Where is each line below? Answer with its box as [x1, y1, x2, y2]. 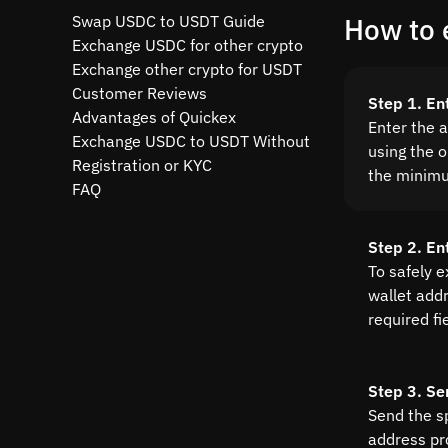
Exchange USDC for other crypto [72, 35, 303, 55]
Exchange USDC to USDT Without [72, 131, 310, 151]
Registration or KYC [72, 155, 212, 175]
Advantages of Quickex [72, 107, 236, 127]
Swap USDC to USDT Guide [72, 11, 265, 31]
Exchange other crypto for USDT [72, 59, 302, 79]
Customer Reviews [72, 83, 207, 103]
